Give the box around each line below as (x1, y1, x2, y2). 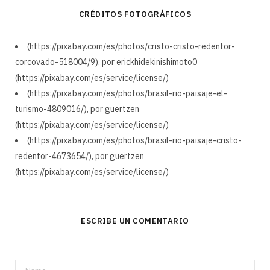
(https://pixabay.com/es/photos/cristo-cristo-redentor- (27, 41, 235, 52)
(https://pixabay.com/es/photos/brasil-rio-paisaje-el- (27, 88, 227, 99)
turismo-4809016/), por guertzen (15, 104, 139, 115)
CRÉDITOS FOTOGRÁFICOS (78, 9, 192, 19)
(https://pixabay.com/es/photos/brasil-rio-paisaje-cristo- (27, 135, 242, 146)
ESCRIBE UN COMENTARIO (81, 216, 189, 226)
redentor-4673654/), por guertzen (15, 151, 144, 162)
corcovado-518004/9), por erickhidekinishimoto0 (15, 57, 197, 67)
